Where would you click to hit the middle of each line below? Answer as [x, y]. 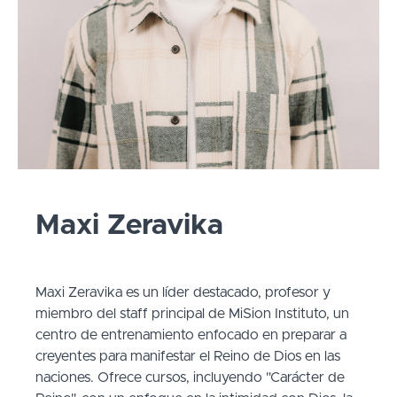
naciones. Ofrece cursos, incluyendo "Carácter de [190, 378]
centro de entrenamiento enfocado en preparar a [191, 335]
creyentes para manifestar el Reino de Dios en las [188, 357]
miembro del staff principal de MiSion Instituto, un [192, 314]
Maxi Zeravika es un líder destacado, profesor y [183, 293]
